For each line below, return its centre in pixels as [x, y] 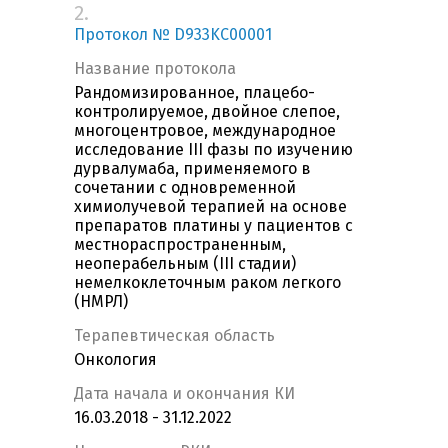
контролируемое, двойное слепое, [207, 112]
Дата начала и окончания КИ [184, 394]
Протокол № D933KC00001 [173, 35]
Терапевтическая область [174, 336]
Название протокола [155, 69]
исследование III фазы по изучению [213, 150]
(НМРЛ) [101, 302]
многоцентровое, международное [205, 131]
